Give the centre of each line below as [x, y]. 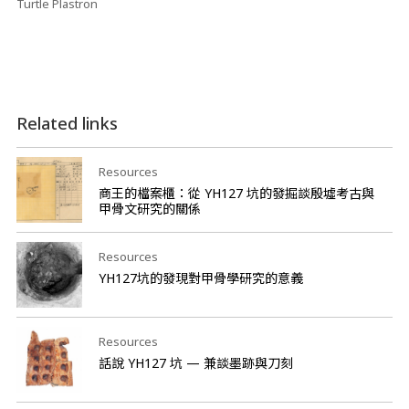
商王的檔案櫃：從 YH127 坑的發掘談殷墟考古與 [236, 193]
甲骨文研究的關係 [149, 209]
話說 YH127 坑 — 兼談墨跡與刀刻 [195, 363]
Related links [67, 123]
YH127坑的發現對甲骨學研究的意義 [200, 278]
